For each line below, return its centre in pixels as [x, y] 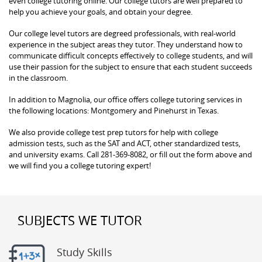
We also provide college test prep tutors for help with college [113, 132]
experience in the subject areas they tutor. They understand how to [126, 44]
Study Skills [85, 252]
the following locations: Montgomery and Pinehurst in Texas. [114, 110]
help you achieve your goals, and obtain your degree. [101, 11]
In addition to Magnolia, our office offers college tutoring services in [125, 99]
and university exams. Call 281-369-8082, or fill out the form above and [130, 154]
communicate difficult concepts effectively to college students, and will [131, 55]
